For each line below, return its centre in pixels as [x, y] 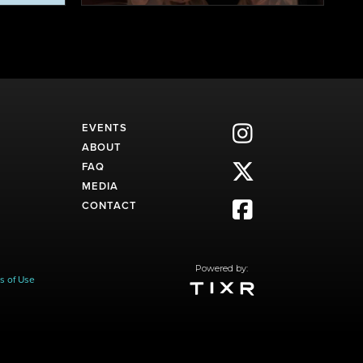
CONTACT [109, 205]
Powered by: [222, 268]
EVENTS [104, 127]
